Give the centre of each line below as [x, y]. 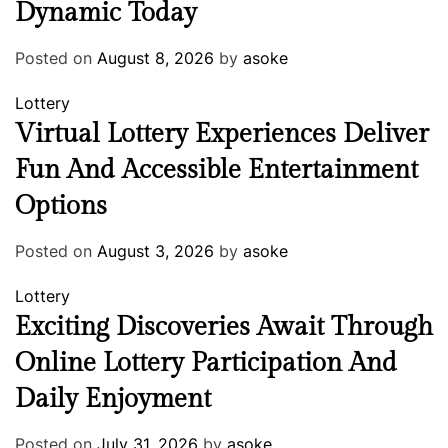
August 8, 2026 [155, 57]
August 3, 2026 [155, 250]
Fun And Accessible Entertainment [216, 169]
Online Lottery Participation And [206, 362]
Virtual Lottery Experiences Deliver [222, 133]
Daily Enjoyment [113, 398]
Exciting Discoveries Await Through [224, 326]
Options [61, 205]
